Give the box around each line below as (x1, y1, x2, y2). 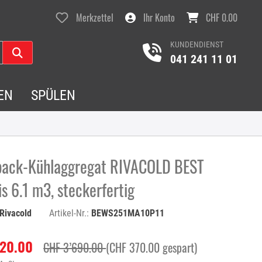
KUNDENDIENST (170, 39, 223, 49)
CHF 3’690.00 (43, 238, 106, 256)
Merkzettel (76, 11, 113, 25)
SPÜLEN (31, 87, 76, 104)
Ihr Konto (143, 11, 175, 25)
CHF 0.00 (206, 11, 237, 25)
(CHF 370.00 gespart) (106, 238, 198, 256)
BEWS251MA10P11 (91, 207, 165, 219)
